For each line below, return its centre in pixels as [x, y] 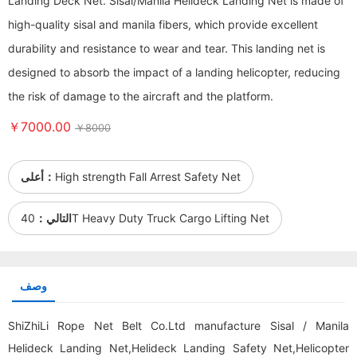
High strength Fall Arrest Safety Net [148, 177]
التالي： [53, 218]
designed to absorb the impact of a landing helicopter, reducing [174, 72]
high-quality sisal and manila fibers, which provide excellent [163, 24]
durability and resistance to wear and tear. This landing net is [167, 48]
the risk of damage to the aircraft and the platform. [141, 96]
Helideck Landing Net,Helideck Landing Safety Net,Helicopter [178, 348]
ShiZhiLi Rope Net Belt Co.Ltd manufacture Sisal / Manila [178, 326]
